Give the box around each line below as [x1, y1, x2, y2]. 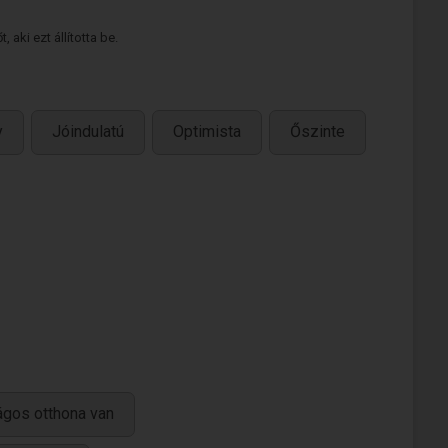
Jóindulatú [52, 122, 124, 142]
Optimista [173, 122, 241, 142]
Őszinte [290, 122, 345, 142]
